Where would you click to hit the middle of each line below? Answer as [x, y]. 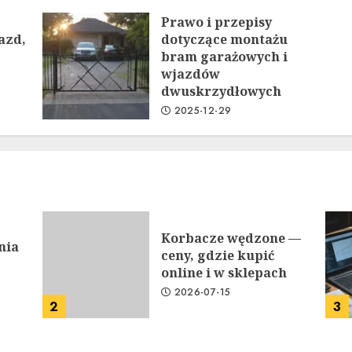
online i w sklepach [224, 273]
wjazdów [190, 74]
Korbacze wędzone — [231, 238]
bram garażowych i [224, 57]
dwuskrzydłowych [221, 91]
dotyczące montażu [224, 39]
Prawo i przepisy [216, 22]
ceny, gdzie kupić [217, 255]
